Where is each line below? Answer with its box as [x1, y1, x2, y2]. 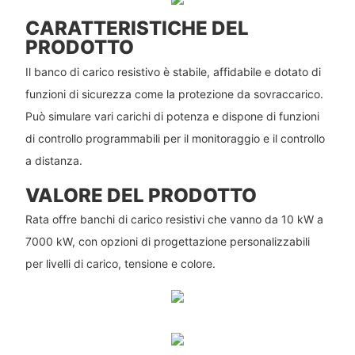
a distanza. [25, 153, 82, 167]
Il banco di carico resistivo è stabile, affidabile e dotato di [25, 64, 321, 78]
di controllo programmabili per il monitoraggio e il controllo [25, 131, 325, 145]
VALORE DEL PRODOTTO [25, 183, 257, 207]
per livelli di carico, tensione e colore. [25, 257, 216, 271]
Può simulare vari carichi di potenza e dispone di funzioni [25, 109, 319, 123]
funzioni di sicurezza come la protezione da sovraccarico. [25, 86, 323, 101]
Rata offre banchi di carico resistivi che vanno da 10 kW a [25, 212, 323, 227]
